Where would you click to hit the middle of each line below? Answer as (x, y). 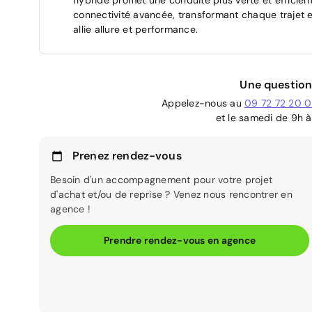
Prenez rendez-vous (127, 155)
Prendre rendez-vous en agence (180, 240)
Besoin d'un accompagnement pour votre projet (161, 179)
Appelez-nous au (203, 103)
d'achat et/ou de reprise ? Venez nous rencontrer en (171, 194)
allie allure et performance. (135, 29)
